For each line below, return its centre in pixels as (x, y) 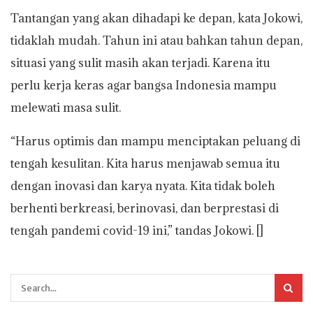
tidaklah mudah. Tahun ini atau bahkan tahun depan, (156, 40)
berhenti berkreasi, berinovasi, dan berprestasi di (145, 208)
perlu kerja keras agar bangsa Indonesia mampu (144, 85)
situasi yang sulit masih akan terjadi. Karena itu (140, 63)
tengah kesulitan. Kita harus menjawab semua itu (145, 163)
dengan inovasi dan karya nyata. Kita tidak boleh (143, 185)
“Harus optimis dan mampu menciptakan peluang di (155, 141)
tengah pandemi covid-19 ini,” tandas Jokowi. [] (137, 230)
